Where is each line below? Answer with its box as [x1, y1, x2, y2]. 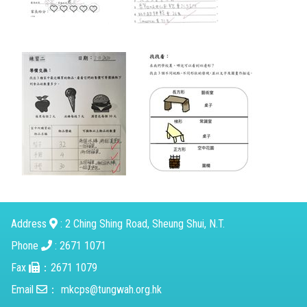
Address [11, 217, 49, 230]
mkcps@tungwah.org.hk [61, 282, 162, 296]
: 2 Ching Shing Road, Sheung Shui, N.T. [58, 217, 225, 230]
